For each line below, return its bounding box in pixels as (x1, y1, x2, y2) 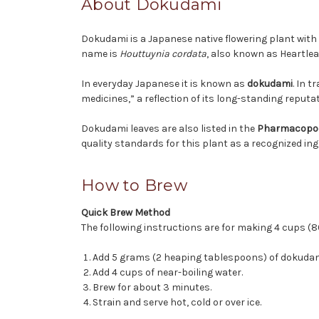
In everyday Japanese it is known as (81, 77, 247, 90)
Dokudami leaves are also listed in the (81, 122, 257, 135)
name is (81, 47, 120, 60)
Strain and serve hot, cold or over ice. (93, 296, 262, 308)
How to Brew (81, 175, 187, 195)
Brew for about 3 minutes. (93, 281, 212, 293)
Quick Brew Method (81, 206, 170, 219)
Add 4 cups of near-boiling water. (93, 266, 244, 278)
